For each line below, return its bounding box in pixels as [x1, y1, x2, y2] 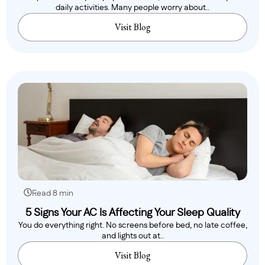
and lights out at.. [101, 232, 164, 241]
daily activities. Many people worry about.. [56, 4, 209, 12]
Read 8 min [32, 189, 73, 198]
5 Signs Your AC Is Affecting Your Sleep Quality [25, 208, 240, 219]
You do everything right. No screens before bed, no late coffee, [18, 221, 247, 230]
